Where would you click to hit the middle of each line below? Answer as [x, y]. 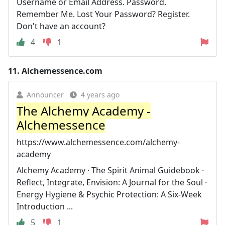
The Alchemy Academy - [84, 110]
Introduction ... [45, 206]
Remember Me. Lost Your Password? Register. [103, 14]
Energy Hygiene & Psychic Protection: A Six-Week [109, 194]
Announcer [45, 94]
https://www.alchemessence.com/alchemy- [98, 142]
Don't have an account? [61, 26]
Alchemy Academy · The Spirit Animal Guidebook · [110, 170]
